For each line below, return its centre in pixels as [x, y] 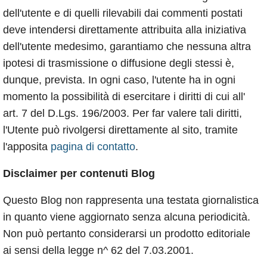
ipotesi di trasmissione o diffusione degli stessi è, [119, 63]
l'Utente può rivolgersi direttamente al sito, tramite [120, 130]
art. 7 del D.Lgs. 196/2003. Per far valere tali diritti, [122, 114]
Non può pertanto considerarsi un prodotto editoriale [127, 234]
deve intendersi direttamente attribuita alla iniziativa [125, 30]
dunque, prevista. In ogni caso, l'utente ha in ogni [119, 80]
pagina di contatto [93, 147]
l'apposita [27, 147]
